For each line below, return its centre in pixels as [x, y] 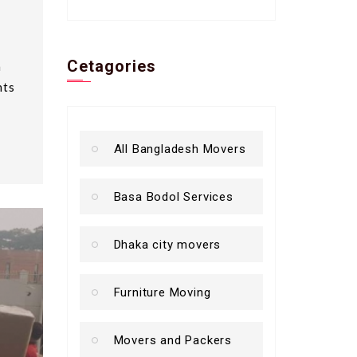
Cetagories [112, 66]
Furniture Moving [162, 292]
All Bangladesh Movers [180, 149]
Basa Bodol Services [173, 196]
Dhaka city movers [167, 244]
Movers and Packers [173, 340]
